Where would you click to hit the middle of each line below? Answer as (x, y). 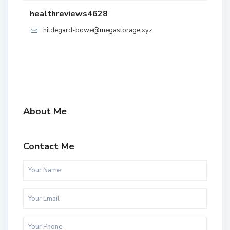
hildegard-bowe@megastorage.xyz (98, 31)
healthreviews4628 (69, 14)
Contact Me (49, 147)
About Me (45, 112)
